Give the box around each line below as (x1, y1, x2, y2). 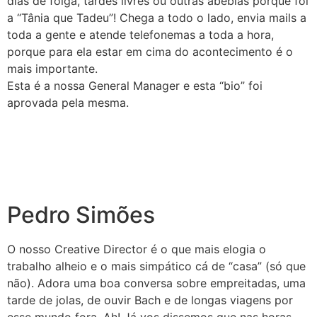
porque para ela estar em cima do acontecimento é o (7, 45, 293, 59)
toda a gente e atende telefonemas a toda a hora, (7, 28, 274, 42)
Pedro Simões (7, 200, 155, 229)
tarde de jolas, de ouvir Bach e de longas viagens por (7, 292, 293, 307)
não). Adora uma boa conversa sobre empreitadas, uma (7, 275, 306, 290)
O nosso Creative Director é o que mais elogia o (7, 241, 266, 256)
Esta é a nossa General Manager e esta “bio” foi (7, 79, 263, 93)
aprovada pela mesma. (7, 96, 129, 110)
